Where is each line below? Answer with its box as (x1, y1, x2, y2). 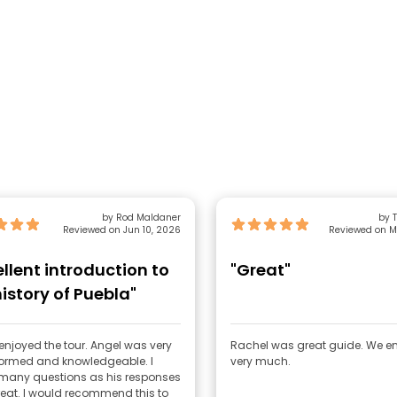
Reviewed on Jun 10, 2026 (63, 223, 181, 237)
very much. (230, 354, 291, 369)
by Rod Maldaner (102, 211, 181, 224)
